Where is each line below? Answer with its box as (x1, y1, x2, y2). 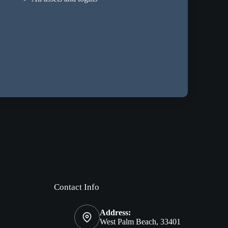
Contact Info (53, 182, 99, 192)
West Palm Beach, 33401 (99, 217, 181, 226)
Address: (99, 208, 131, 217)
